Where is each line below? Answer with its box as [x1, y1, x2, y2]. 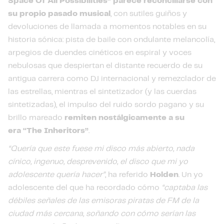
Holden [150, 171, 178, 178]
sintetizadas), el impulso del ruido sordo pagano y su [8, 101, 204, 108]
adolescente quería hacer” [8, 171, 105, 178]
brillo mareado [8, 114, 64, 121]
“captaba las [161, 184, 207, 191]
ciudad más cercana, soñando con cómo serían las [8, 210, 195, 217]
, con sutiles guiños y [110, 10, 187, 17]
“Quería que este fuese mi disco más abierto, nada [8, 145, 194, 152]
